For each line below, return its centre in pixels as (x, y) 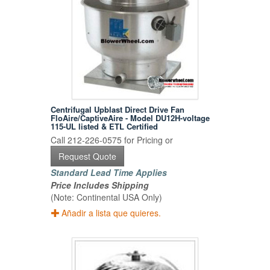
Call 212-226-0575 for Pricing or (112, 140)
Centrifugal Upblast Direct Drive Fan (118, 110)
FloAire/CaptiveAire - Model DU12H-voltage (130, 118)
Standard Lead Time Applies (109, 173)
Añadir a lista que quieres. (111, 213)
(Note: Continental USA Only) (107, 197)
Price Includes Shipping (100, 185)
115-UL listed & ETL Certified (105, 127)
